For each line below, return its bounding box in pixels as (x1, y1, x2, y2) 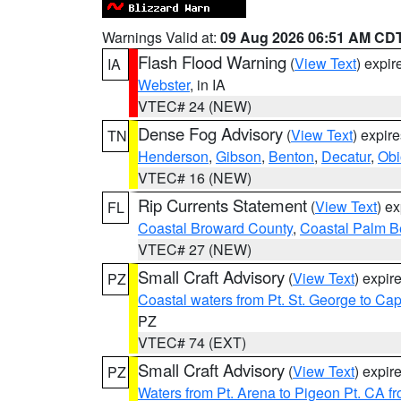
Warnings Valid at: (102, 27, 220, 47)
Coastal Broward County (138, 218, 293, 238)
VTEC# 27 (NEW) (138, 239, 252, 260)
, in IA (190, 74, 226, 95)
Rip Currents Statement (138, 193, 307, 217)
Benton (269, 146, 314, 166)
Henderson (138, 146, 209, 166)
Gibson (216, 146, 261, 166)
